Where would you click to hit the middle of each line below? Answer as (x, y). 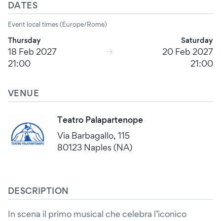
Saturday (197, 40)
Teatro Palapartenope (100, 120)
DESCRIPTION (38, 191)
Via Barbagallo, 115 (93, 135)
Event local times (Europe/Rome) (57, 24)
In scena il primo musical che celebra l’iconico (97, 214)
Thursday (24, 40)
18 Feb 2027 (32, 52)
